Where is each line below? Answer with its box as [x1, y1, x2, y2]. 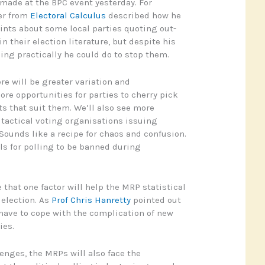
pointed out [130, 194, 181, 205]
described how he [105, 9, 181, 21]
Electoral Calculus [30, 9, 106, 21]
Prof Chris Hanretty [51, 194, 131, 205]
